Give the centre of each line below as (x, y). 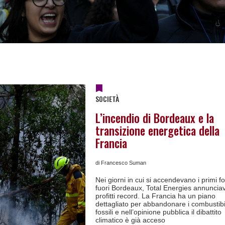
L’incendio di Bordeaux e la (155, 118)
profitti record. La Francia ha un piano (155, 196)
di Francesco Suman (121, 163)
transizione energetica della (157, 131)
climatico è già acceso (130, 220)
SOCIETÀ (107, 99)
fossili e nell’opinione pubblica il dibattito (158, 212)
